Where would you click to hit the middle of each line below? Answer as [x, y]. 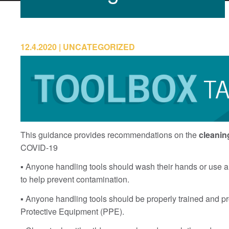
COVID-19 [39, 147]
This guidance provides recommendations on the [110, 134]
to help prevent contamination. [75, 179]
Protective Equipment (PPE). [72, 211]
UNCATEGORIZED [99, 47]
